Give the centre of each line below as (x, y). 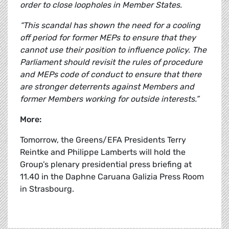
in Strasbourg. (48, 189)
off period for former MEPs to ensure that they (108, 38)
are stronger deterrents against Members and (107, 87)
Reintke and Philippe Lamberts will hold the (103, 152)
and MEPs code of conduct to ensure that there (111, 75)
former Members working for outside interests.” (109, 99)
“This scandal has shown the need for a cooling (110, 26)
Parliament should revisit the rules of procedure (111, 62)
